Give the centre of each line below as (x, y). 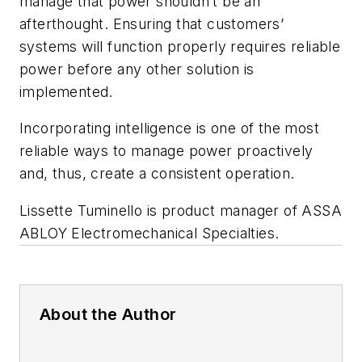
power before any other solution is (137, 69)
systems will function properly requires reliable (180, 46)
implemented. (66, 91)
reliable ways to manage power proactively (166, 151)
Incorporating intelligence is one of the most (169, 128)
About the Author (108, 314)
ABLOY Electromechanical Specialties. (149, 233)
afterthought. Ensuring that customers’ (152, 23)
